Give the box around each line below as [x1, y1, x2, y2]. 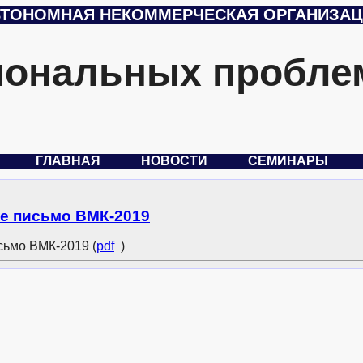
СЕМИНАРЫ [247, 154, 328, 168]
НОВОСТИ [140, 154, 207, 168]
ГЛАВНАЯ [35, 154, 100, 168]
